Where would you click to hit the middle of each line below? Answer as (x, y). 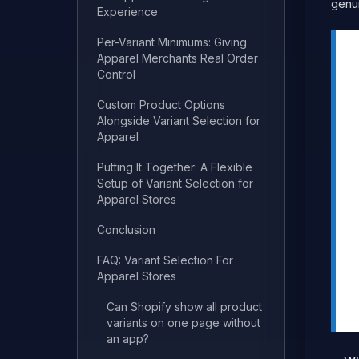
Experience (127, 12)
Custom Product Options (161, 105)
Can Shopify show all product (184, 307)
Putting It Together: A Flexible (175, 167)
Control (116, 74)
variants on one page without (184, 323)
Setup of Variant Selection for (175, 183)
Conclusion (126, 230)
